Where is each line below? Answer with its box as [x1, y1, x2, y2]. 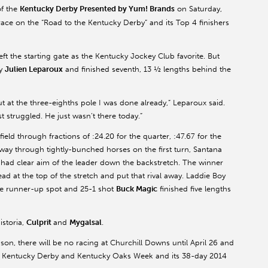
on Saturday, [175, 4, 222, 14]
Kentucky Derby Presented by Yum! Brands [20, 4, 175, 14]
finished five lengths [157, 184, 231, 193]
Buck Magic [116, 184, 157, 193]
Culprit [26, 217, 53, 227]
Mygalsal [69, 217, 102, 227]
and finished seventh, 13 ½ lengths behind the [63, 64, 231, 74]
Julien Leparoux [5, 64, 63, 74]
